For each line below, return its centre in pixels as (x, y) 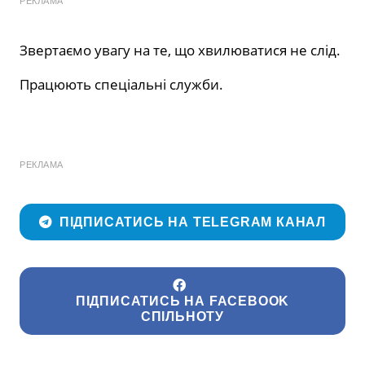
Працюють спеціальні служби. (121, 85)
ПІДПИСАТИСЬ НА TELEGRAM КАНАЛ (193, 222)
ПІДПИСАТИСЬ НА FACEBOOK (182, 301)
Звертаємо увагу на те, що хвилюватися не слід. (180, 51)
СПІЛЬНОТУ (182, 317)
